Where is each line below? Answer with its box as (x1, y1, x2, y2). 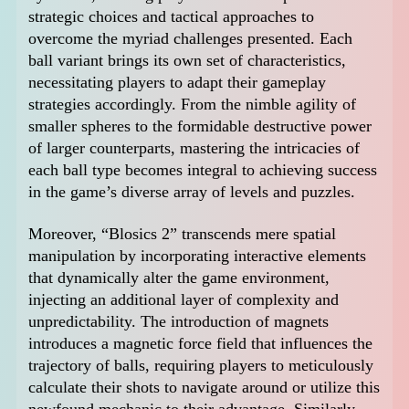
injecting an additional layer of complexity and (28, 289, 340, 309)
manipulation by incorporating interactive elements (28, 246, 367, 265)
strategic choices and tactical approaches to (28, 7, 315, 26)
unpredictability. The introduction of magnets (28, 311, 330, 330)
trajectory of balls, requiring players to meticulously (28, 355, 374, 374)
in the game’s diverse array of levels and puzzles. (28, 183, 356, 202)
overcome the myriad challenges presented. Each (28, 29, 353, 48)
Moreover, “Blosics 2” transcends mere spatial (28, 224, 337, 243)
